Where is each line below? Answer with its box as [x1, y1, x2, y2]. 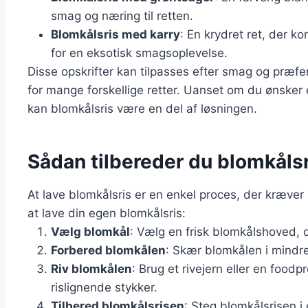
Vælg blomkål [51, 225, 130, 239]
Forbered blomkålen [51, 243, 166, 258]
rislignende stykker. [51, 280, 157, 295]
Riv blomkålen [51, 262, 132, 276]
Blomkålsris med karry [51, 27, 180, 42]
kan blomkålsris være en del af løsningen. [27, 102, 257, 116]
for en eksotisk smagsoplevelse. [51, 46, 228, 60]
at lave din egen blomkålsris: [27, 206, 186, 221]
